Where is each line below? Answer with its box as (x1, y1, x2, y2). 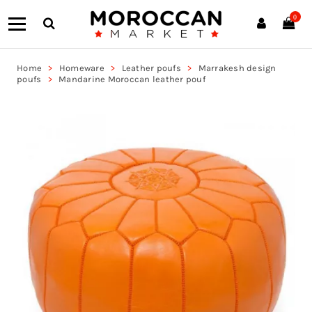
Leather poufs (121, 63, 181, 73)
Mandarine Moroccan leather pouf (58, 74, 205, 84)
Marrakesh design (198, 63, 276, 73)
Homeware (58, 63, 104, 73)
